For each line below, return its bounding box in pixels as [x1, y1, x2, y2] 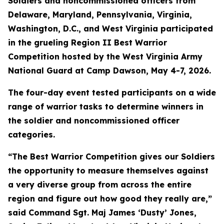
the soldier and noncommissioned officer [8, 115, 179, 125]
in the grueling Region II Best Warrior [8, 37, 167, 47]
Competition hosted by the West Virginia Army [8, 51, 202, 61]
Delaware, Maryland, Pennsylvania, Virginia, [8, 9, 192, 19]
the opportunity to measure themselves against [8, 165, 208, 175]
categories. [8, 129, 55, 139]
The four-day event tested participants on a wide [8, 87, 216, 97]
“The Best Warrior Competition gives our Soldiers [8, 151, 215, 161]
